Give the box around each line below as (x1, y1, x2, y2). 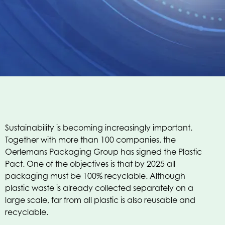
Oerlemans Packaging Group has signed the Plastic (5, 147, 202, 157)
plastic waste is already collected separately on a (5, 183, 193, 193)
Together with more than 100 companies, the (5, 135, 176, 145)
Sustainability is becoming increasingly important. (5, 123, 192, 133)
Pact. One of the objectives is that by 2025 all (5, 159, 175, 169)
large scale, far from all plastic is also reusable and (5, 195, 195, 205)
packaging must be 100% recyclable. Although (5, 171, 185, 181)
